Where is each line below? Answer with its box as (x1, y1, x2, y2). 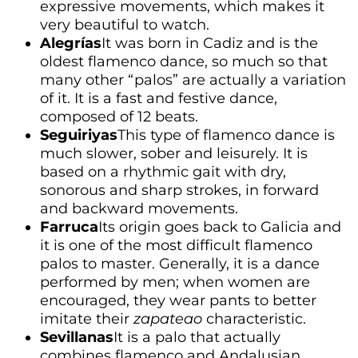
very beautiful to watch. (40, 15, 209, 34)
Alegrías (40, 34, 101, 52)
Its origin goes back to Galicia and (98, 217, 341, 236)
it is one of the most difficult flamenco (40, 236, 312, 254)
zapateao (133, 309, 202, 328)
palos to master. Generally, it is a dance (40, 254, 320, 272)
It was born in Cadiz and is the (101, 34, 318, 52)
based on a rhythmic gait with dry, (40, 162, 286, 181)
